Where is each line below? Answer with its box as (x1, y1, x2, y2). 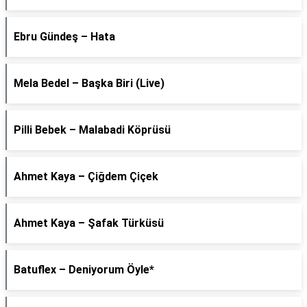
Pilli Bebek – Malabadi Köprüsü (14, 123, 171, 136)
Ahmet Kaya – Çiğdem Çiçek (14, 170, 158, 183)
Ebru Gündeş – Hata (14, 30, 115, 43)
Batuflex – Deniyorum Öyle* (14, 263, 154, 276)
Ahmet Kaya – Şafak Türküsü (14, 217, 164, 230)
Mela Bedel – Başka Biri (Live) (14, 77, 164, 90)
